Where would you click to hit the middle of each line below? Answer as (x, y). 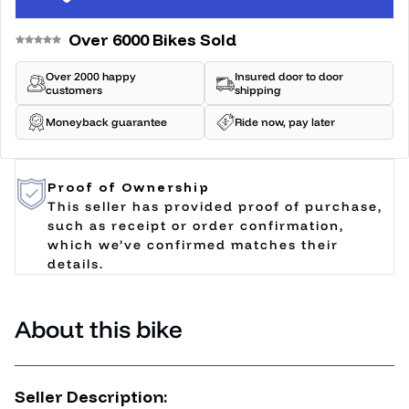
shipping (258, 89)
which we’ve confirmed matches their (193, 244)
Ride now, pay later (285, 122)
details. (76, 263)
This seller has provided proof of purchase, (215, 206)
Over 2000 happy (91, 76)
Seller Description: (91, 396)
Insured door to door (289, 76)
